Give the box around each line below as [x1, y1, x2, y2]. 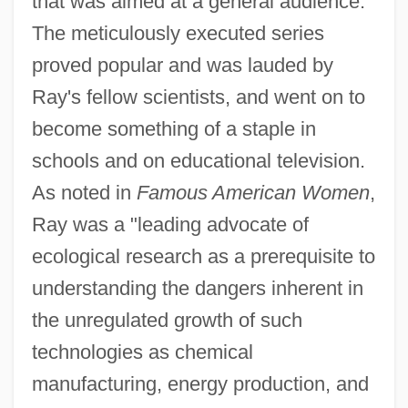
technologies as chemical [31, 340, 253, 363]
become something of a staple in [31, 117, 316, 140]
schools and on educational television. [31, 148, 365, 172]
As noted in [31, 180, 137, 204]
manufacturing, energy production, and [31, 372, 369, 395]
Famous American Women [136, 180, 370, 204]
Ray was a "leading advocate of [31, 212, 309, 236]
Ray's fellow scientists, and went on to [31, 85, 365, 108]
